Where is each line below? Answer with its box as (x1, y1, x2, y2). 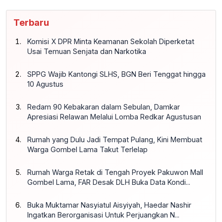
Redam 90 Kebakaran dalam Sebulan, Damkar (27, 103, 180, 111)
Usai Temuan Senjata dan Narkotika (27, 47, 146, 56)
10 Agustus (27, 80, 63, 89)
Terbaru (13, 17, 49, 28)
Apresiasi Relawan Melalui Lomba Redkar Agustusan (27, 112, 201, 121)
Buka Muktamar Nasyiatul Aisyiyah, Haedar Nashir (27, 201, 191, 210)
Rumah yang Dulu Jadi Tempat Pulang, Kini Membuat (27, 135, 202, 144)
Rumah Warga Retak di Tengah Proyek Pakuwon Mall (27, 168, 203, 177)
